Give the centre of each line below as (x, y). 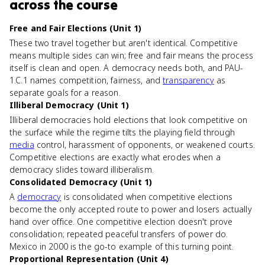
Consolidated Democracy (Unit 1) (81, 182)
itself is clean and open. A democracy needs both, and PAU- (127, 68)
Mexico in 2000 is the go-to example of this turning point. (122, 246)
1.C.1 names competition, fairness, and (86, 80)
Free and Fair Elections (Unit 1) (76, 28)
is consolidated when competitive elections (147, 197)
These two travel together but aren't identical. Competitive (124, 43)
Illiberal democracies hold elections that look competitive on (129, 120)
